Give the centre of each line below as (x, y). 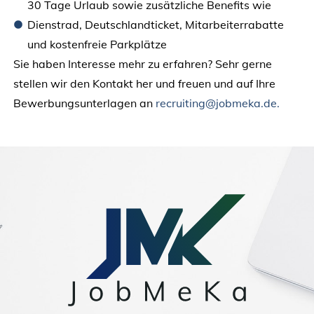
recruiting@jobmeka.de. (217, 103)
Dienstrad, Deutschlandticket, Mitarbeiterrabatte (155, 24)
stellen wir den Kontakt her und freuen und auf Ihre (144, 83)
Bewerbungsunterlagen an (84, 103)
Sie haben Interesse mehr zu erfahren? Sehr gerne (142, 63)
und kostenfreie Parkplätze (97, 44)
